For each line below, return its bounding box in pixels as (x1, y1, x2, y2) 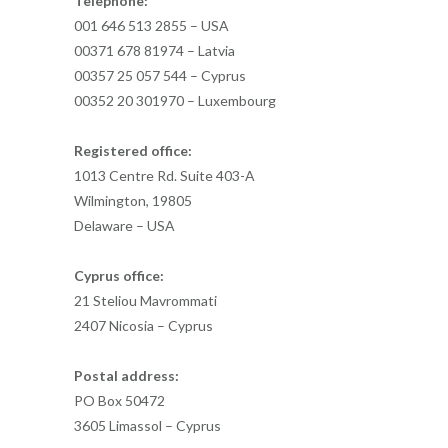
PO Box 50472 (74, 392, 165, 410)
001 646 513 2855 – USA (74, 17, 229, 35)
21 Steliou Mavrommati (74, 292, 217, 310)
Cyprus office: (74, 267, 164, 285)
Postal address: (74, 367, 179, 385)
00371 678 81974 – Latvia (74, 42, 235, 60)
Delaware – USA (74, 217, 175, 235)
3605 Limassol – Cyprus (74, 417, 221, 435)
